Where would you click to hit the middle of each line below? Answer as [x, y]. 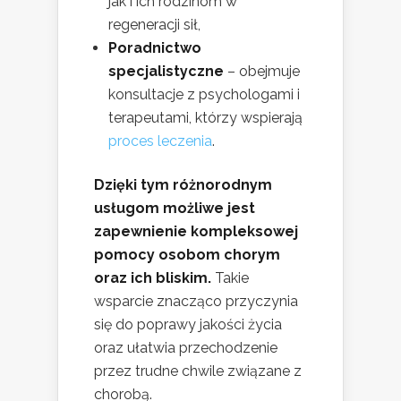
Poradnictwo [155, 47]
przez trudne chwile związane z [198, 371]
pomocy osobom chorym [187, 254]
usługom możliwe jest [175, 208]
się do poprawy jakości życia [188, 324]
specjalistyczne [166, 71]
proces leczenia [160, 141]
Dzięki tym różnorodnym [183, 184]
